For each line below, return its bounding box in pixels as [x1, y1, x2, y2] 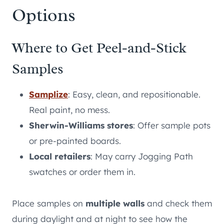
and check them [144, 198, 212, 209]
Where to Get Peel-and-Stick [12, 39, 186, 57]
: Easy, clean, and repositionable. [68, 89, 200, 100]
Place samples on [12, 198, 85, 209]
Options [12, 3, 75, 27]
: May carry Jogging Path [90, 151, 193, 162]
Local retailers [29, 151, 90, 162]
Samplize [29, 89, 68, 100]
